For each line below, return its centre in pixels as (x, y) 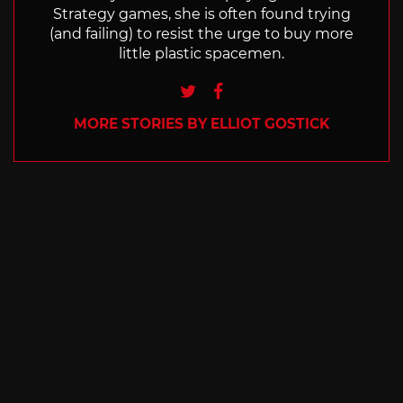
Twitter (225, 89)
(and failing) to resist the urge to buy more (201, 34)
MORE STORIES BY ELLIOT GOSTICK (201, 124)
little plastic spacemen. (201, 54)
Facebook (266, 89)
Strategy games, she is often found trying (201, 14)
